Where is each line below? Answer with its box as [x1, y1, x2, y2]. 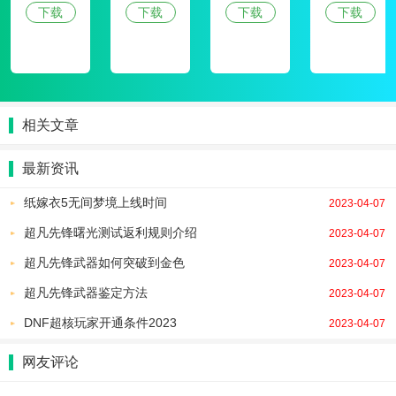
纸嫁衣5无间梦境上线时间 [24, 195, 167, 209]
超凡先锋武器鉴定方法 [24, 286, 148, 300]
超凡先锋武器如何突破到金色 [24, 255, 185, 270]
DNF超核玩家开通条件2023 [24, 316, 177, 330]
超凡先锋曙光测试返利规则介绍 [24, 225, 197, 240]
